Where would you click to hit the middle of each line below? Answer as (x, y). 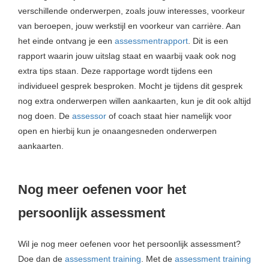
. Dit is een (208, 41)
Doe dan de (41, 258)
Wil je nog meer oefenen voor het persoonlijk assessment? (129, 243)
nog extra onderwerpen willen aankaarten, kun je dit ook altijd (134, 101)
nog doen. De (45, 116)
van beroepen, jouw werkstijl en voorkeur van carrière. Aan (129, 26)
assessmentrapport (151, 41)
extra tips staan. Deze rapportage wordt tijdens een (115, 71)
